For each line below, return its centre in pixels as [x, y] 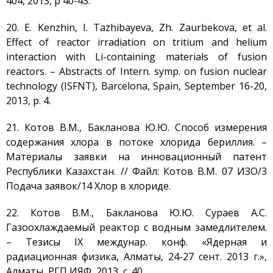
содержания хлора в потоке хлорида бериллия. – [136, 142]
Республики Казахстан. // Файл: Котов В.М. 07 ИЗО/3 [136, 171]
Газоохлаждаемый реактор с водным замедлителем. [136, 227]
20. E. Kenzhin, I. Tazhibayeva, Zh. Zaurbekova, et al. [136, 27]
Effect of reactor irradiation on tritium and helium [136, 42]
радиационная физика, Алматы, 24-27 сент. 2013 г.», [136, 257]
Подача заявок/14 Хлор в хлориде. [88, 186]
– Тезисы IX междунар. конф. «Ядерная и [136, 242]
